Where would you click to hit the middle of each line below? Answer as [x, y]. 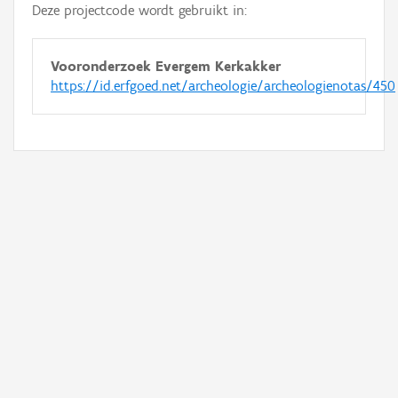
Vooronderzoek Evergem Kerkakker [166, 66]
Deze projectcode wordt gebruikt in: [139, 10]
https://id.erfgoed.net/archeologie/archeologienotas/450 [223, 86]
